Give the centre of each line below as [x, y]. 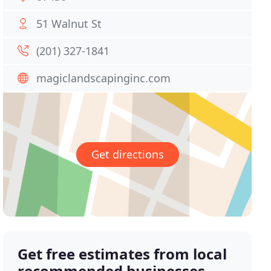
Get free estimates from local [122, 254]
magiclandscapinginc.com [104, 78]
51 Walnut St [69, 24]
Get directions [127, 155]
